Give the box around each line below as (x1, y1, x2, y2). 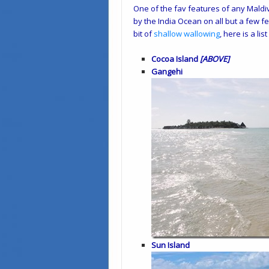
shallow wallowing (154, 28, 220, 39)
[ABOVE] (200, 53, 229, 64)
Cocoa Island (151, 53, 200, 64)
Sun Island (151, 240, 190, 250)
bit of (133, 28, 154, 39)
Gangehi (151, 66, 183, 77)
